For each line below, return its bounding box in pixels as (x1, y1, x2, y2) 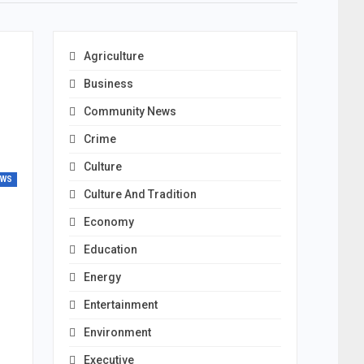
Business (83, 77, 133, 90)
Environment (83, 326, 151, 339)
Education (83, 243, 137, 256)
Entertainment (83, 298, 158, 311)
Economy (83, 215, 134, 228)
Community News (83, 105, 176, 118)
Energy (83, 271, 121, 284)
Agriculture (83, 50, 144, 63)
